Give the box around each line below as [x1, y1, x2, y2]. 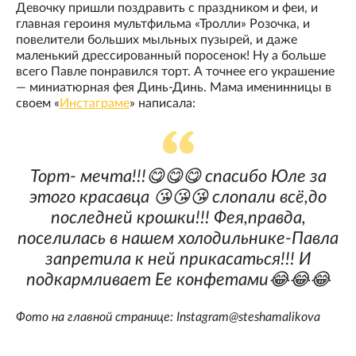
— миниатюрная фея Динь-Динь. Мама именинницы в [16, 81, 331, 95]
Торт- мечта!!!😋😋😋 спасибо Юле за [29, 168, 327, 186]
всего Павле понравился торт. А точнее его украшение [16, 65, 335, 79]
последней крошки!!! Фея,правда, [50, 209, 306, 227]
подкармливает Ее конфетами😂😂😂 [25, 271, 331, 289]
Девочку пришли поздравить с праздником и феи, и [16, 2, 318, 15]
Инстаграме [60, 97, 130, 110]
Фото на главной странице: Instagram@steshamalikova [16, 311, 320, 324]
